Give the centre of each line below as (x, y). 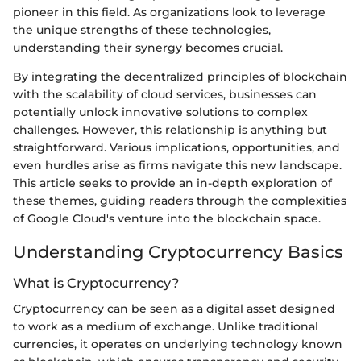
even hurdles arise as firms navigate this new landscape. (177, 165)
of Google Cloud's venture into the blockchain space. (167, 218)
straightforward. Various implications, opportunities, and (176, 147)
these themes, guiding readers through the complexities (180, 200)
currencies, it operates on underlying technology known (178, 344)
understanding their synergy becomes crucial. (148, 47)
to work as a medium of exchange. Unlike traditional (166, 327)
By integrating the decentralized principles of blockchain (180, 76)
